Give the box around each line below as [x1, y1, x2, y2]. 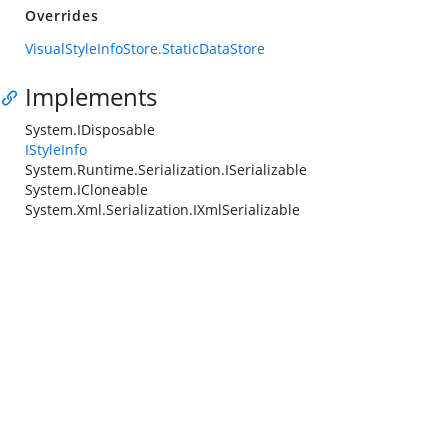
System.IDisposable [25, 120, 155, 139]
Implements [25, 80, 157, 113]
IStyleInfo [25, 140, 87, 159]
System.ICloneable [25, 180, 148, 199]
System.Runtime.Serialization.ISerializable [25, 160, 307, 179]
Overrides [25, 6, 99, 25]
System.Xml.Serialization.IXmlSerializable [25, 200, 300, 219]
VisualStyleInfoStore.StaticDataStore [25, 39, 265, 58]
